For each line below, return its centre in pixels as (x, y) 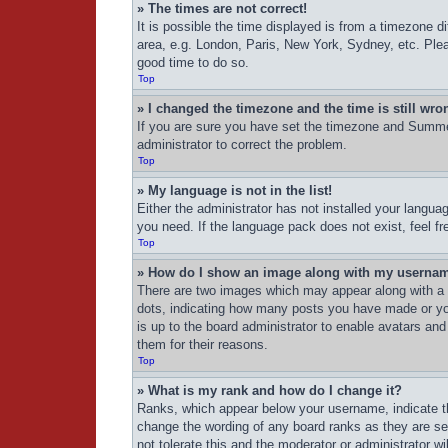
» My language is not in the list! (234, 190)
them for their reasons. (202, 344)
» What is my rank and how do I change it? (269, 390)
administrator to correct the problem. (242, 144)
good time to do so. (193, 62)
